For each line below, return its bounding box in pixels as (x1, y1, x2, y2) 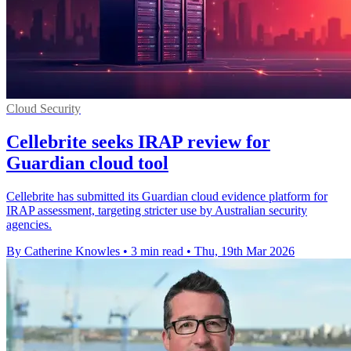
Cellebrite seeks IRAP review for (6, 132, 270, 153)
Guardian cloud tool (6, 153, 168, 174)
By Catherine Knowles (6, 244, 120, 259)
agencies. (6, 218, 52, 232)
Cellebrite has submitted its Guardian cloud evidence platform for (6, 190, 327, 204)
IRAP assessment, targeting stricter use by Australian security (6, 204, 307, 218)
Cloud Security (6, 102, 81, 116)
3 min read (131, 244, 183, 259)
